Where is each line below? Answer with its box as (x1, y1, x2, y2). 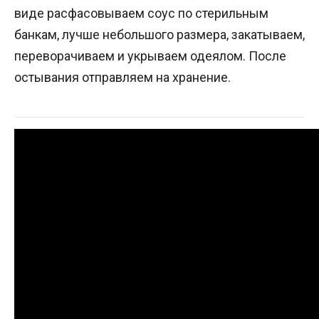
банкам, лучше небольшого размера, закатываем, (14, 26, 305, 42)
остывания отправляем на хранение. (14, 69, 231, 85)
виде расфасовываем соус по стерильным (14, 5, 268, 21)
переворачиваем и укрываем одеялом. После (14, 48, 286, 63)
